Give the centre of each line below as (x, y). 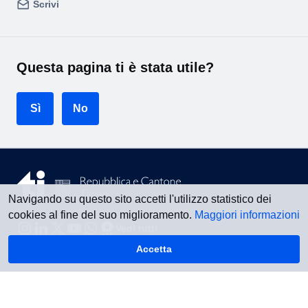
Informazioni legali (60, 288)
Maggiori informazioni (247, 214)
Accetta (154, 249)
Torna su (250, 281)
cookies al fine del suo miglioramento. (101, 214)
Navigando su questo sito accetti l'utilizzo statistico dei (140, 199)
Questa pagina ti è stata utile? (115, 67)
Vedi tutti (136, 228)
